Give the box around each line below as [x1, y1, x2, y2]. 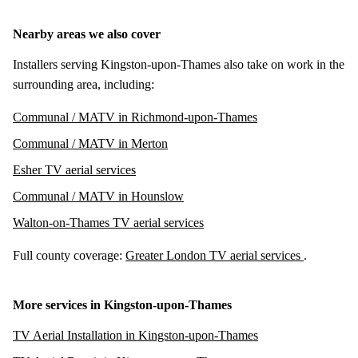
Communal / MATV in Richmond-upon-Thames [13, 109, 257, 124]
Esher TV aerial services [13, 162, 136, 177]
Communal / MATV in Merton [13, 136, 168, 150]
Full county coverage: [13, 248, 125, 262]
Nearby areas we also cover [13, 26, 161, 41]
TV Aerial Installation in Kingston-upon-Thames [13, 328, 258, 342]
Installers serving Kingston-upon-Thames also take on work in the [13, 57, 344, 71]
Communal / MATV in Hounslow [13, 189, 184, 203]
